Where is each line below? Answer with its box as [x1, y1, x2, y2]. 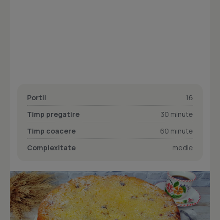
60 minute [160, 126, 193, 136]
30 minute [161, 110, 193, 119]
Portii [27, 93, 46, 102]
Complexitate [27, 143, 76, 152]
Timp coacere [27, 126, 76, 136]
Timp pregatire [27, 110, 80, 119]
